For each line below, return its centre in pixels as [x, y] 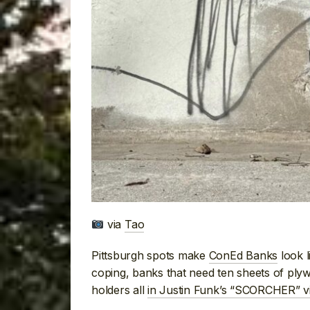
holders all [120, 290]
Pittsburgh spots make [150, 256]
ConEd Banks [243, 256]
